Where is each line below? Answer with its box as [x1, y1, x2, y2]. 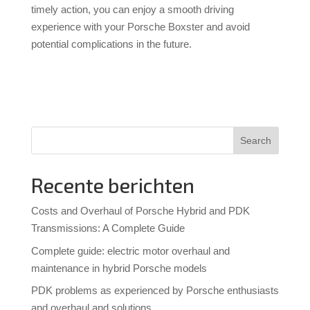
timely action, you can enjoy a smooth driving [30, 3, 234, 16]
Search [240, 135, 272, 147]
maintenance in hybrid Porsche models [30, 262, 207, 274]
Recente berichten [30, 173, 194, 198]
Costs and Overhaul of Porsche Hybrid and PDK [30, 205, 250, 217]
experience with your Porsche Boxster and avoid [30, 21, 250, 33]
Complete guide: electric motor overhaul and [30, 244, 230, 257]
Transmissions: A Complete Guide [30, 222, 185, 235]
